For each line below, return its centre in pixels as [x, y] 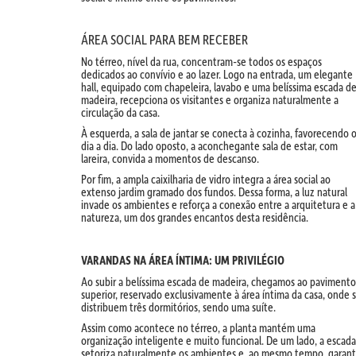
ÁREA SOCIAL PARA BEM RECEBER [164, 39]
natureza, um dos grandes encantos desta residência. [195, 217]
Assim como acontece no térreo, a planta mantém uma [198, 328]
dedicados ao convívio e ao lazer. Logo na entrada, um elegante [217, 74]
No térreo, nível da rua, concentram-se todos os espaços [201, 62]
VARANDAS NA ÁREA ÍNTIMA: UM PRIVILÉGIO [183, 260]
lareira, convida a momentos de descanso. [170, 159]
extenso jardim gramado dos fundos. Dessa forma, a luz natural [214, 192]
